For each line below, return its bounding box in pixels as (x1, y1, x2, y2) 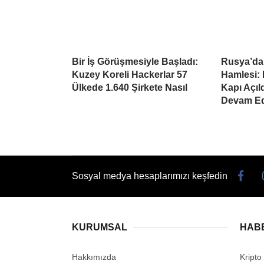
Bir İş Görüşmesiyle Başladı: (72, 57, 198, 67)
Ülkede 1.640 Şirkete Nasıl (72, 82, 187, 93)
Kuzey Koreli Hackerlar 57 (72, 70, 187, 80)
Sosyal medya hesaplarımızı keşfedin (72, 170, 227, 181)
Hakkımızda (72, 252, 116, 262)
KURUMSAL (72, 222, 127, 233)
